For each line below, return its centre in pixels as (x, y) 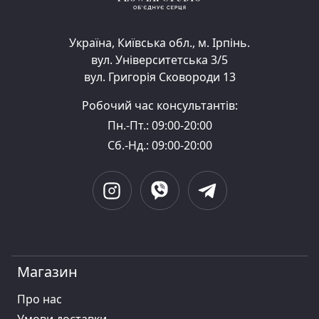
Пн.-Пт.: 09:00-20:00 (159, 125)
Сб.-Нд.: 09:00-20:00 (159, 145)
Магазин (47, 272)
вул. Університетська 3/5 (159, 60)
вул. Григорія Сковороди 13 (159, 77)
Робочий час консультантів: (159, 105)
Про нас (40, 299)
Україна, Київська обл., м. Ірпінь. (159, 43)
